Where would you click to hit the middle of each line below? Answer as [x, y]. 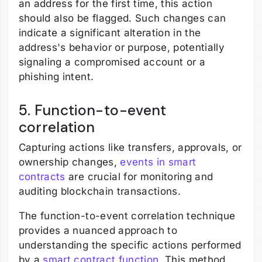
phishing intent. [56, 76]
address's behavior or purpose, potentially [122, 47]
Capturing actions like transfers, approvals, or [130, 148]
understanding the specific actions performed [130, 245]
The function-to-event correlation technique [127, 216]
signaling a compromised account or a [112, 62]
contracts [42, 177]
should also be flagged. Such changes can [122, 18]
